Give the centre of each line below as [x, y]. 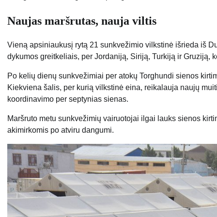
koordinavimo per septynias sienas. [68, 99]
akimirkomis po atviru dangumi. [61, 130]
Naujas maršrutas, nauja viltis [82, 21]
